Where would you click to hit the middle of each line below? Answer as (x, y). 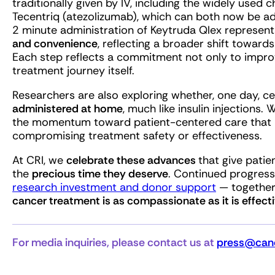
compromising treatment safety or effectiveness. (137, 136)
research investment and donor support (114, 188)
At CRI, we (39, 161)
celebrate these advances (132, 161)
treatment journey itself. (73, 71)
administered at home (68, 109)
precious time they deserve (100, 174)
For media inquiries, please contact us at (114, 243)
